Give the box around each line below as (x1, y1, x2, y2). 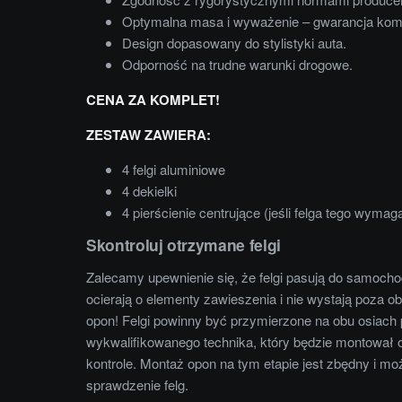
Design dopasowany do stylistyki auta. (122, 32, 346, 52)
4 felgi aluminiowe (122, 159, 225, 179)
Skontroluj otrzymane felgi (86, 232, 281, 256)
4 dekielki (122, 180, 177, 200)
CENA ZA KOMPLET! (86, 89, 220, 109)
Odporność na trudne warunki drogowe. (122, 54, 353, 74)
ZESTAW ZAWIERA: (86, 124, 211, 144)
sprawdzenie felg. (86, 374, 188, 394)
